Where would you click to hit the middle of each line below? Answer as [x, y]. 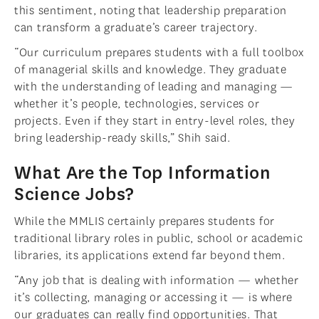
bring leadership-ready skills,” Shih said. [122, 138]
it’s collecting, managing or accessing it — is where [153, 298]
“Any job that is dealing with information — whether [157, 281]
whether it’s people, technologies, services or [137, 104]
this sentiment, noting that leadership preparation [151, 11]
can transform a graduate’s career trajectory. [136, 28]
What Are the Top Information [143, 173]
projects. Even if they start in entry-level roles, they [155, 121]
